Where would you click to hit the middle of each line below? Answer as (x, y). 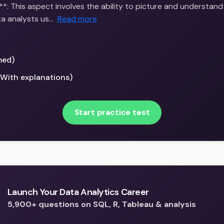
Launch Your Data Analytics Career (78, 192)
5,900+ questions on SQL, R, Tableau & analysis (101, 204)
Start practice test (112, 112)
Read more (77, 19)
